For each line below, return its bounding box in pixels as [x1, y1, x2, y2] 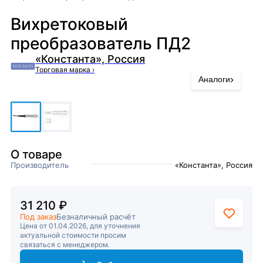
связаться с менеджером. [20, 240, 110, 249]
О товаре [11, 147, 62, 161]
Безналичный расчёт [56, 212, 136, 221]
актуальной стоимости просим [20, 231, 126, 240]
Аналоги [198, 75, 230, 84]
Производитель [11, 160, 69, 170]
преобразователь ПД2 [11, 33, 191, 53]
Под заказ [20, 212, 56, 221]
